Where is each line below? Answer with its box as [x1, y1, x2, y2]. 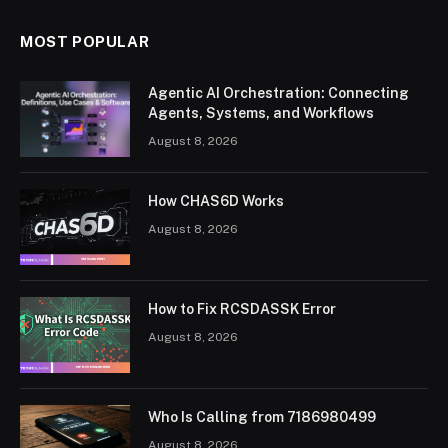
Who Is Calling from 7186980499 [148, 408, 376, 425]
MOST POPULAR [20, 32, 150, 50]
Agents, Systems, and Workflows [148, 104, 374, 121]
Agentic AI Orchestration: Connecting [148, 84, 409, 101]
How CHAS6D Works [148, 192, 284, 209]
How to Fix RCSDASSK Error [148, 300, 336, 317]
